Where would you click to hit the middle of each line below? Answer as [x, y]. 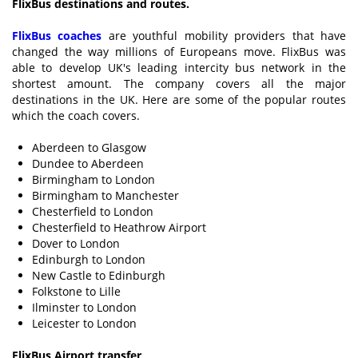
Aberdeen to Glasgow [89, 147]
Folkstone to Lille [76, 291]
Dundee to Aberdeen [88, 163]
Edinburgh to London [89, 259]
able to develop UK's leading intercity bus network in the [179, 67]
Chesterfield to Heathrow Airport [119, 227]
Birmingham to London [93, 179]
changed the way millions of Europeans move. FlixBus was [179, 51]
